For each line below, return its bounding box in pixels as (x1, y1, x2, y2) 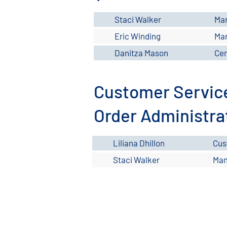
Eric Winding (115, 31, 161, 41)
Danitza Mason (115, 48, 168, 58)
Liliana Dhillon (113, 138, 165, 148)
